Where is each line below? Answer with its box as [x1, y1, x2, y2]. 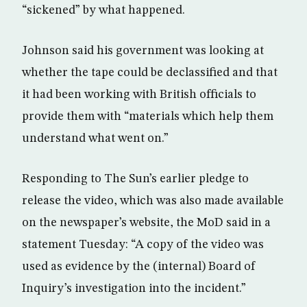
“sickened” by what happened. [22, 4, 185, 16]
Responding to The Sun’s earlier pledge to [22, 173, 249, 185]
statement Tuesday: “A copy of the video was [22, 238, 264, 251]
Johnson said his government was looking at [22, 45, 264, 57]
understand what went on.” [22, 132, 169, 145]
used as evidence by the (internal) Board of [22, 260, 256, 273]
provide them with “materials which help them [22, 110, 273, 123]
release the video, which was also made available [22, 195, 284, 207]
